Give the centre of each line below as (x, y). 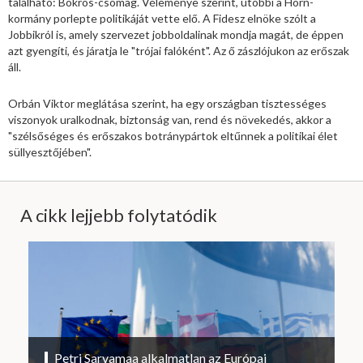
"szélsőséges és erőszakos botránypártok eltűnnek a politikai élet (173, 136)
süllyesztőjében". (50, 152)
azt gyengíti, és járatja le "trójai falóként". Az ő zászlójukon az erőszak (179, 51)
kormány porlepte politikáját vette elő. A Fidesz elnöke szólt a (162, 19)
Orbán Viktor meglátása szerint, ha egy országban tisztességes (167, 104)
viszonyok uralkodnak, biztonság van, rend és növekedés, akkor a (170, 120)
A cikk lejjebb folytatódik (119, 216)
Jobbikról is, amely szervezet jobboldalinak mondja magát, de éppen (176, 35)
